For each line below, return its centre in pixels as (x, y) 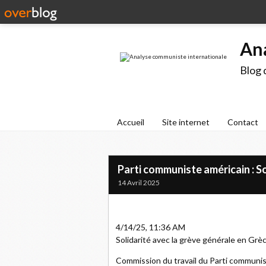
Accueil (131, 122)
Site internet (186, 122)
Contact (243, 122)
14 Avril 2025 (139, 183)
